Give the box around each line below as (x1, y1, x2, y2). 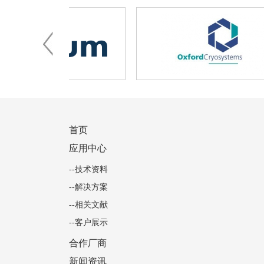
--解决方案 (69, 183, 108, 192)
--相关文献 (69, 200, 108, 209)
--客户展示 (69, 218, 108, 227)
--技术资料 (69, 165, 108, 174)
